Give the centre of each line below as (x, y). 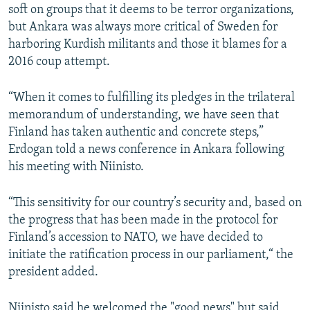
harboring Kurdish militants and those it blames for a (148, 45)
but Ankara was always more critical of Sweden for (143, 28)
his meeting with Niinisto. (76, 167)
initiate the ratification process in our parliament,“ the (151, 255)
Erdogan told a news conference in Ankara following (146, 150)
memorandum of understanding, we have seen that (144, 116)
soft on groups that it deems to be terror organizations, (151, 10)
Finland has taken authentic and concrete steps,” (136, 133)
